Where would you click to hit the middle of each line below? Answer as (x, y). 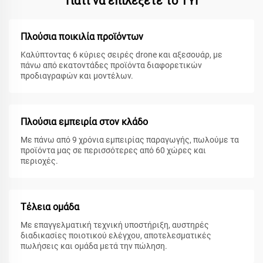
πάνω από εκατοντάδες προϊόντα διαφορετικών (111, 65)
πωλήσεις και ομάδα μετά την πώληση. (94, 246)
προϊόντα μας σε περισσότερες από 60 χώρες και (113, 151)
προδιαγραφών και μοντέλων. (77, 76)
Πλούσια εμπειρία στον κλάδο (84, 122)
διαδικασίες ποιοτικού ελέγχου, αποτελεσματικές (116, 236)
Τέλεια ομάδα (50, 207)
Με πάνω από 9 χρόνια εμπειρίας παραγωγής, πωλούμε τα (130, 140)
